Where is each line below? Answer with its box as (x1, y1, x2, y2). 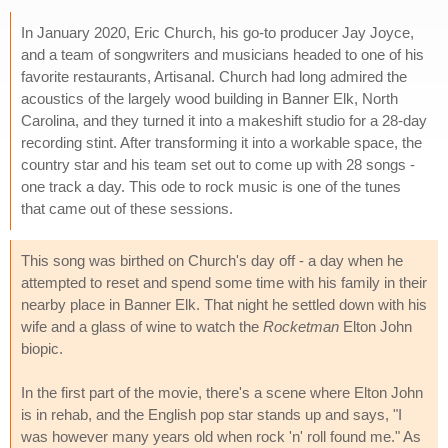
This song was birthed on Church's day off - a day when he (21, 251, 403, 269)
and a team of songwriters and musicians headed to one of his (21, 45, 424, 63)
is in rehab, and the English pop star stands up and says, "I (21, 405, 402, 423)
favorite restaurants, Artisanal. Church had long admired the (21, 67, 407, 85)
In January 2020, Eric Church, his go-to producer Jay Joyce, (21, 23, 414, 41)
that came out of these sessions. (21, 199, 233, 217)
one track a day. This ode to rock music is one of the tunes (21, 177, 401, 195)
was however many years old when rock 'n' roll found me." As (21, 427, 421, 445)
